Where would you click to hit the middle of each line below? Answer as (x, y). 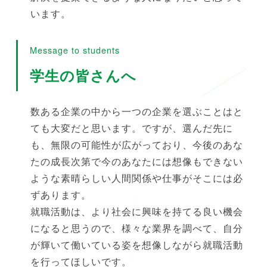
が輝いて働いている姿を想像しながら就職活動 (136, 245)
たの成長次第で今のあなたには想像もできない (136, 162)
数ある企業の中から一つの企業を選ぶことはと (136, 111)
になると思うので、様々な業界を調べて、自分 (136, 228)
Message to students (74, 50)
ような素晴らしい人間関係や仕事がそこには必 (136, 178)
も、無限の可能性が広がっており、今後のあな (136, 145)
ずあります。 (60, 195)
